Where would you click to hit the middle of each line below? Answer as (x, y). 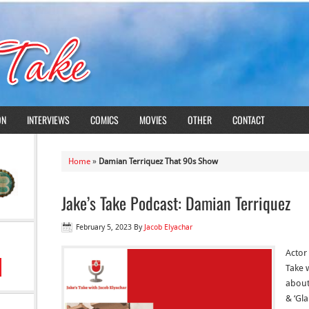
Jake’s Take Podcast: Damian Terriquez (176, 203)
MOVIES (153, 120)
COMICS (104, 120)
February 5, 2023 (104, 227)
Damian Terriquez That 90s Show (158, 161)
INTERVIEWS (48, 120)
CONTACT (249, 120)
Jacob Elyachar (168, 227)
